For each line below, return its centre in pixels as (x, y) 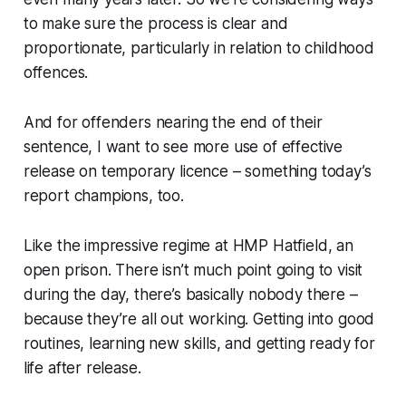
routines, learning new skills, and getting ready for (199, 344)
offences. (56, 73)
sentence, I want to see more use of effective (183, 147)
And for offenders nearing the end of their (173, 123)
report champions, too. (103, 196)
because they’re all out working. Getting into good (199, 319)
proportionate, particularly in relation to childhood (198, 48)
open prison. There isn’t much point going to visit (193, 271)
